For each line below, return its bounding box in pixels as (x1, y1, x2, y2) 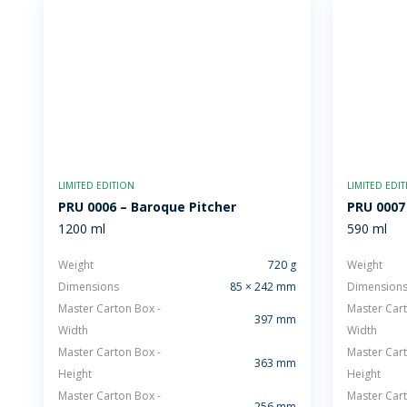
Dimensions (58, 279, 119, 294)
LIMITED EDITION (58, 179, 134, 192)
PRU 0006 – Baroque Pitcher (58, 198, 236, 215)
